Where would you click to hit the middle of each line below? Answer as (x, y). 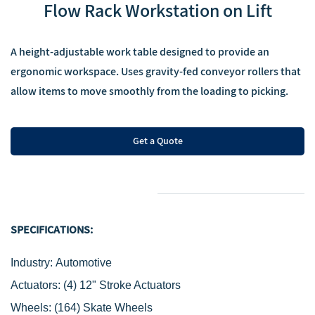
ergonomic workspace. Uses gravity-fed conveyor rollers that (156, 72)
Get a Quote (157, 141)
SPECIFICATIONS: (52, 230)
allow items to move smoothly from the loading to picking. (150, 92)
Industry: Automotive (61, 263)
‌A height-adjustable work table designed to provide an (140, 52)
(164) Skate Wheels (103, 308)
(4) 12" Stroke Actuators (122, 285)
